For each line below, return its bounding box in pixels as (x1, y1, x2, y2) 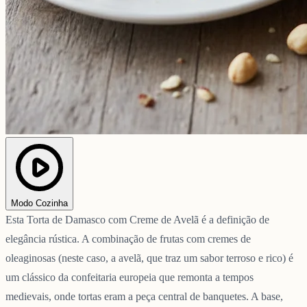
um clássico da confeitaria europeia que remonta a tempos (5, 271, 254, 283)
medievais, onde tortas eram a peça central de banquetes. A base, (5, 290, 283, 302)
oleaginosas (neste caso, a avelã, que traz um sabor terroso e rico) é (5, 251, 293, 264)
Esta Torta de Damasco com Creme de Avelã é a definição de (5, 213, 269, 225)
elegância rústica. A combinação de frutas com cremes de (5, 232, 251, 245)
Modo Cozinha (11, 197, 68, 208)
